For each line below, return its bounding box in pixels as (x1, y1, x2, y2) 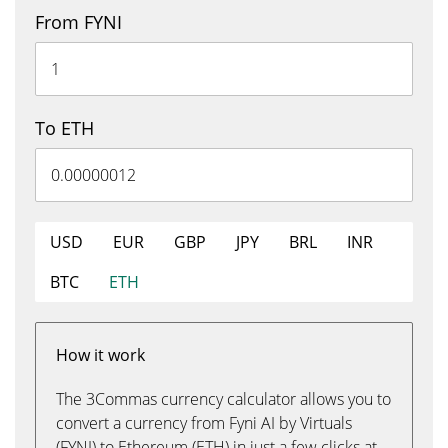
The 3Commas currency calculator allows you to (56, 388, 391, 410)
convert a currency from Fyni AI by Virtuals (56, 412, 352, 434)
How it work (56, 344, 145, 366)
